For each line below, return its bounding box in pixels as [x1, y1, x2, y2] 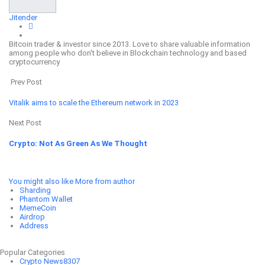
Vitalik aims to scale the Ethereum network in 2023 [9, 98, 179, 107]
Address [19, 221, 49, 231]
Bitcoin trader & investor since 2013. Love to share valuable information [9, 39, 250, 49]
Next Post [9, 118, 43, 128]
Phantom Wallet [19, 195, 73, 204]
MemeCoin [19, 203, 56, 213]
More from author [75, 177, 135, 186]
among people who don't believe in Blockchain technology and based [9, 48, 247, 57]
